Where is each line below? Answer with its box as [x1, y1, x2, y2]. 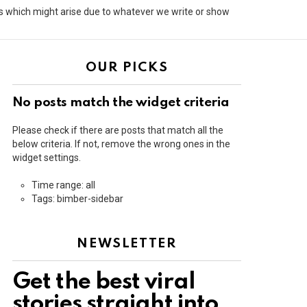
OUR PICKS [85, 61, 169, 75]
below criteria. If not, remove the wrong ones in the [12, 138, 230, 150]
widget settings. [12, 152, 81, 164]
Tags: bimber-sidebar [32, 193, 123, 205]
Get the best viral [12, 271, 195, 295]
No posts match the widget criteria [12, 96, 230, 110]
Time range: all [32, 180, 95, 191]
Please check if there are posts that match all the [12, 125, 223, 136]
